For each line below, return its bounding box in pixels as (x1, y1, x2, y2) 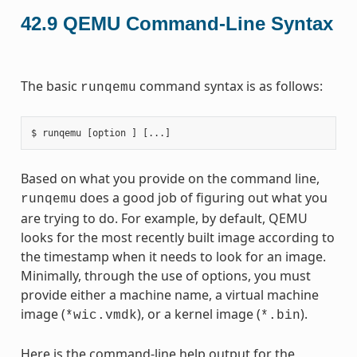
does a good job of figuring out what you (76, 188, 328, 206)
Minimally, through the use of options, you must (20, 266, 311, 284)
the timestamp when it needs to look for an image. (20, 247, 326, 265)
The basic (20, 76, 80, 95)
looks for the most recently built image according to (20, 228, 335, 246)
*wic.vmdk (65, 308, 137, 323)
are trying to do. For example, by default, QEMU (20, 209, 308, 227)
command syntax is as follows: (135, 76, 323, 95)
